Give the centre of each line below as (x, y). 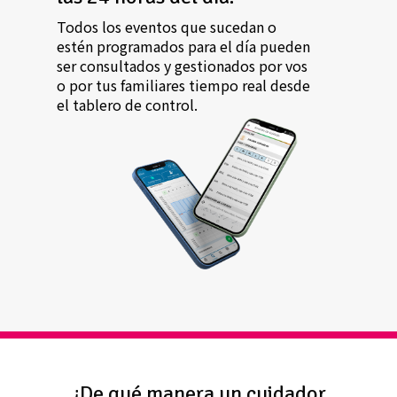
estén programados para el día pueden (184, 47)
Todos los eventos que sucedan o (167, 27)
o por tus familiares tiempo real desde (184, 86)
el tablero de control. (128, 105)
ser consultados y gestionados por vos (183, 66)
